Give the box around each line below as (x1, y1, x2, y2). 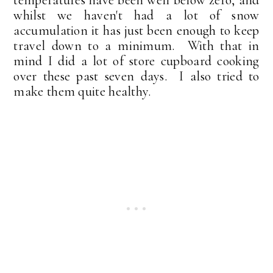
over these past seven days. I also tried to (13, 68, 260, 84)
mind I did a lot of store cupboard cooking (13, 52, 260, 69)
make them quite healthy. (13, 83, 154, 99)
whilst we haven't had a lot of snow (13, 7, 260, 23)
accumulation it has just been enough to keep (13, 22, 260, 38)
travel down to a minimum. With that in (13, 37, 260, 54)
